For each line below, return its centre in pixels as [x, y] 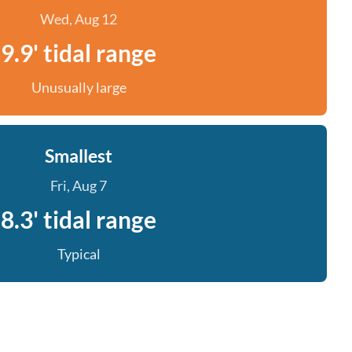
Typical [79, 254]
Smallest [79, 156]
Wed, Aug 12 [79, 19]
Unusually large [79, 87]
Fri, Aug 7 [79, 185]
